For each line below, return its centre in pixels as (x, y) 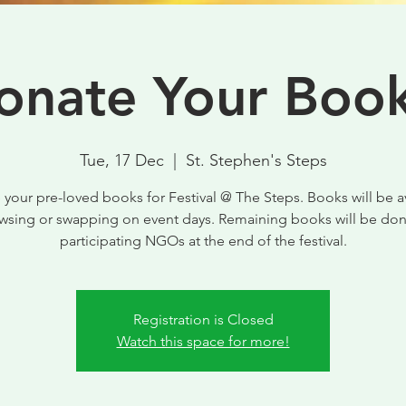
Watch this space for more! (203, 341)
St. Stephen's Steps (256, 160)
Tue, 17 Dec (121, 160)
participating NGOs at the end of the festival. (203, 241)
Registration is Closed (203, 319)
